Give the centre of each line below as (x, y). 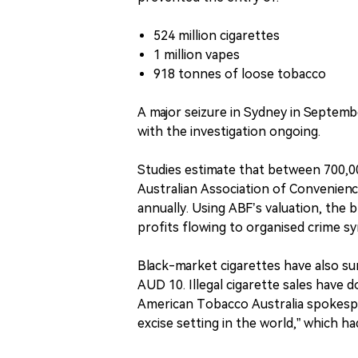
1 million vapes (197, 54)
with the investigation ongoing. (229, 131)
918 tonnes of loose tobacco (240, 74)
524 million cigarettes (217, 35)
